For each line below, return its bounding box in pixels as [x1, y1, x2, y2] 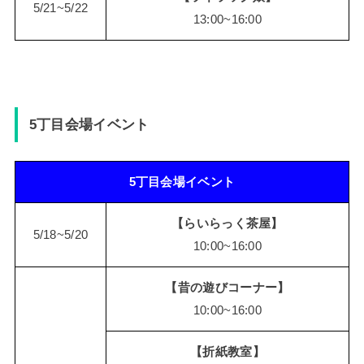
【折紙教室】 [190, 344, 265, 358]
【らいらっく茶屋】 [171, 216, 284, 230]
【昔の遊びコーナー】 [165, 280, 290, 294]
